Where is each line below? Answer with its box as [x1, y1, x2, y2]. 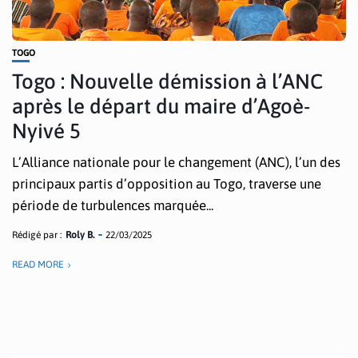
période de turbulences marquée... [12, 197, 213, 213]
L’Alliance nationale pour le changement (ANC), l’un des [12, 154, 340, 170]
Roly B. [66, 229, 94, 241]
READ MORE [12, 259, 64, 270]
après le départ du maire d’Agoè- [12, 94, 310, 118]
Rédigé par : [12, 229, 62, 241]
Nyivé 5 [12, 119, 81, 143]
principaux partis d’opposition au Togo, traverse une [12, 176, 321, 192]
